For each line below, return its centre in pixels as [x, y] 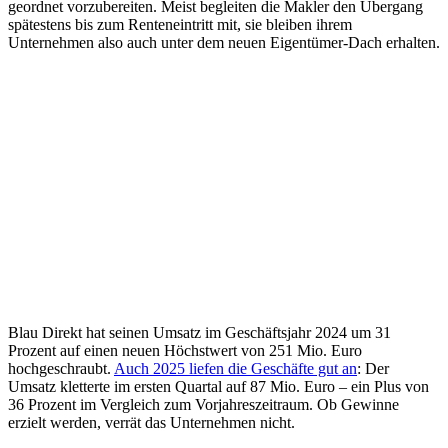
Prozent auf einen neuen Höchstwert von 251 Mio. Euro [185, 351]
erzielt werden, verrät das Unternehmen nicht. [151, 423]
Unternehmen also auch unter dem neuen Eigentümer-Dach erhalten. [224, 43]
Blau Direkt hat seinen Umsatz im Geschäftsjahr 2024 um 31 [199, 333]
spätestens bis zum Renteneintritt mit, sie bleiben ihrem [180, 25]
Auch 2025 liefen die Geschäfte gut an [235, 369]
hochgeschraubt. [61, 369]
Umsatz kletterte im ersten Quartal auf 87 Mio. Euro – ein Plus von [218, 387]
